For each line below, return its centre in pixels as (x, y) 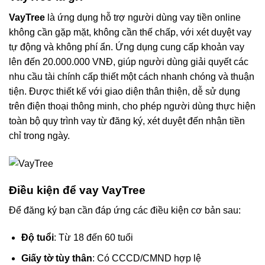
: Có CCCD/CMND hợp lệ (146, 258)
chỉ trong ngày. (39, 136)
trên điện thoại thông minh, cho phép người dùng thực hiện (132, 106)
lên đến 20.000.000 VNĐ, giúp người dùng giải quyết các (129, 62)
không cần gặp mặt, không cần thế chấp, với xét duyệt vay (130, 33)
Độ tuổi (37, 238)
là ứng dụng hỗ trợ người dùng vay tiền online (143, 18)
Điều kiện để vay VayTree (77, 190)
